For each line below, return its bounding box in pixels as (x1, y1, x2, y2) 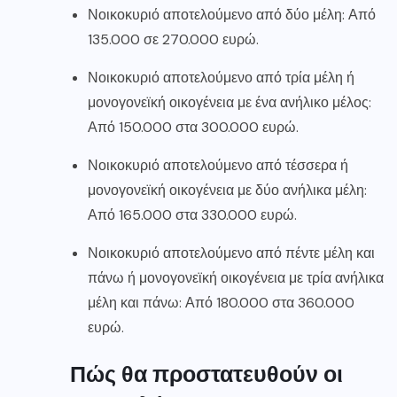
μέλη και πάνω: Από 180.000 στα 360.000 (88, 293, 354, 313)
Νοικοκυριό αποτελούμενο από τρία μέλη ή (88, 68, 354, 88)
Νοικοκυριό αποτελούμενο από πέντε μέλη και (88, 244, 375, 263)
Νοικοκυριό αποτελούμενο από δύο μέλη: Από (88, 5, 376, 25)
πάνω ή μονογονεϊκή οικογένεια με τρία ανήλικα (88, 269, 384, 288)
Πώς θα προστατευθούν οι (70, 359, 343, 388)
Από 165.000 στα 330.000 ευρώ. (88, 206, 297, 225)
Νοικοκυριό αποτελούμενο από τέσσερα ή (88, 156, 348, 175)
